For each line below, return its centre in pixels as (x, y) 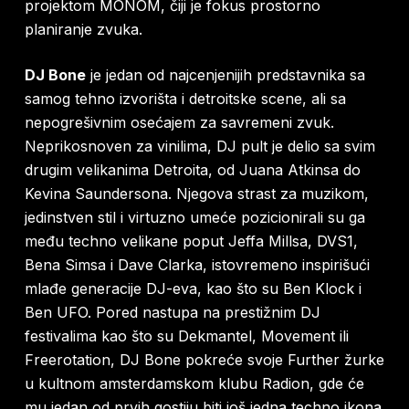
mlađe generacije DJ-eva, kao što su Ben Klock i (193, 289)
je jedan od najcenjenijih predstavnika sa (225, 75)
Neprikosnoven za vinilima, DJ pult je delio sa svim (199, 147)
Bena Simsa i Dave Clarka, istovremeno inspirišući (197, 265)
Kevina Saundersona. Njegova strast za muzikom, (196, 194)
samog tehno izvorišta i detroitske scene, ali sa (185, 99)
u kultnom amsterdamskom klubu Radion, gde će (194, 384)
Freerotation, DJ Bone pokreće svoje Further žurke (204, 360)
